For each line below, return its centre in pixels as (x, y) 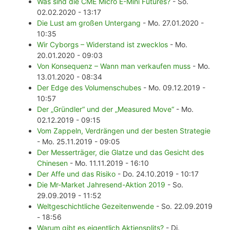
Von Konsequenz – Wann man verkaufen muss (114, 66)
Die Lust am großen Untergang (89, 23)
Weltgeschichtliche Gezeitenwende (95, 206)
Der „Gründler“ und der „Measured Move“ (106, 109)
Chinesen (52, 163)
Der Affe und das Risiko (76, 174)
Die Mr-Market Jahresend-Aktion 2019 (101, 185)
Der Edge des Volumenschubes (89, 88)
